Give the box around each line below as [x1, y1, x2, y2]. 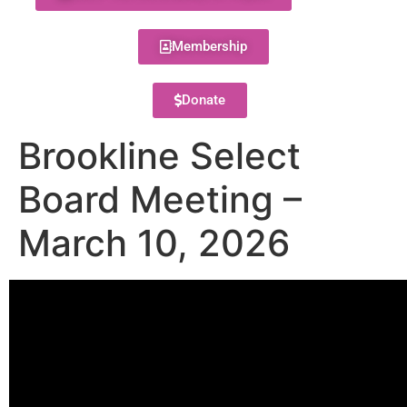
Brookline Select [18, 134, 301, 178]
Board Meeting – [18, 177, 302, 222]
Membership [172, 38, 247, 55]
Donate [181, 92, 225, 108]
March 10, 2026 [18, 221, 290, 265]
